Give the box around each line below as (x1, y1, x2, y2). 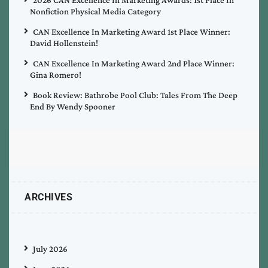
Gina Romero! (30, 69, 81, 80)
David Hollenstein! (30, 38, 98, 48)
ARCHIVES (25, 191, 72, 203)
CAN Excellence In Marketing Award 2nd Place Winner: (33, 58, 234, 68)
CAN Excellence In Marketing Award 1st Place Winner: (33, 26, 230, 36)
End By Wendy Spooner (30, 101, 115, 111)
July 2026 (33, 243, 68, 254)
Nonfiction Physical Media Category (30, 6, 161, 16)
